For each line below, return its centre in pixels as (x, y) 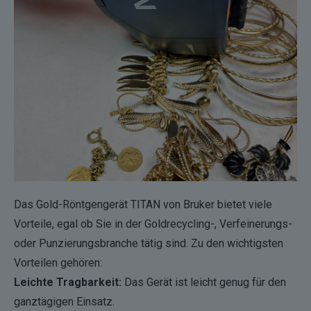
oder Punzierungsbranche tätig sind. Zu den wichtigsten (149, 244)
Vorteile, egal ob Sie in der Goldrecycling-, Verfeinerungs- (153, 224)
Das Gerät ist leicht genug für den (204, 283)
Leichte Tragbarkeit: (68, 283)
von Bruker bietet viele (216, 205)
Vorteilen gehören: (58, 263)
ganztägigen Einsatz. (64, 302)
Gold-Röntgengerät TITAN (98, 205)
